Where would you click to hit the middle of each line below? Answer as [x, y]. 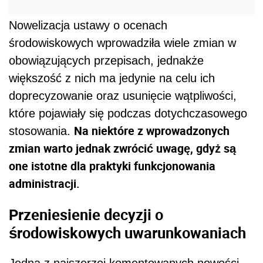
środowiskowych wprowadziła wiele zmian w [122, 43]
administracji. [44, 184]
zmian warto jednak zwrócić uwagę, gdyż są [122, 149]
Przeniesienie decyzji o [86, 214]
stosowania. [41, 131]
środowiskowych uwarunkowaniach [127, 232]
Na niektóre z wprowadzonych [152, 131]
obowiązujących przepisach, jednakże [106, 61]
